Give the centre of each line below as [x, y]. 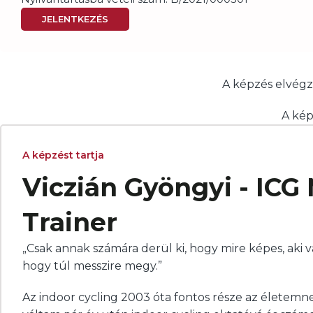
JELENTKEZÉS [75, 19]
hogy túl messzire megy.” [92, 265]
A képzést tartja [63, 155]
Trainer [70, 222]
